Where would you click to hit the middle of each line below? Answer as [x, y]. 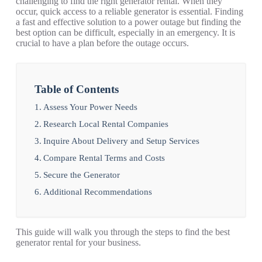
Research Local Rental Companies [106, 124]
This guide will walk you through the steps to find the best [123, 232]
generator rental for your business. [78, 243]
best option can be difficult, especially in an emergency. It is [125, 33]
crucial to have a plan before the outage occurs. [102, 43]
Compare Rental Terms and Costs [104, 158]
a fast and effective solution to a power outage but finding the [128, 22]
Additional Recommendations [97, 192]
